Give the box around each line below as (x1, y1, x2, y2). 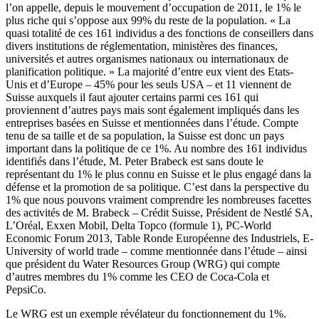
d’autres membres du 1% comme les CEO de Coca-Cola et (6, 271, 269, 283)
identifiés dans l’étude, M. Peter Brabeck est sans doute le (6, 155, 263, 168)
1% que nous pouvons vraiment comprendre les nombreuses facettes (6, 194, 311, 206)
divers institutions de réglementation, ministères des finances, (6, 40, 278, 53)
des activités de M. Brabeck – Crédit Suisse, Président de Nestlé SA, (6, 206, 313, 219)
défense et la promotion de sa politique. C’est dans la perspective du (6, 181, 309, 194)
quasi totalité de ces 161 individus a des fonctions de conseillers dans (6, 27, 313, 40)
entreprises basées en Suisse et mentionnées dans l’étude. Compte (6, 117, 298, 130)
